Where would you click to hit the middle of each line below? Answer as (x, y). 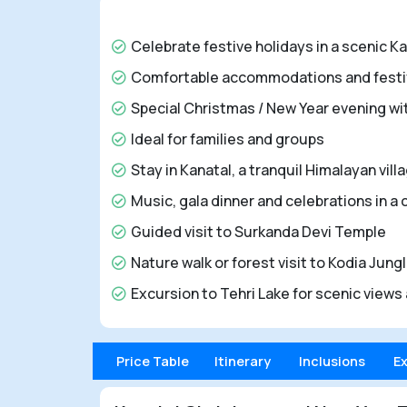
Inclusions (332, 361)
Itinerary (243, 361)
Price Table (153, 361)
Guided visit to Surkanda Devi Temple (258, 231)
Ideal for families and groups (228, 139)
